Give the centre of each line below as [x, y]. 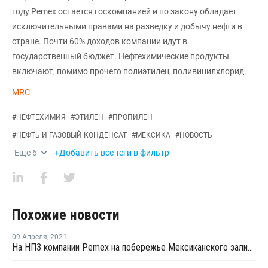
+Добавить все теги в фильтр [112, 153]
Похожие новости [66, 215]
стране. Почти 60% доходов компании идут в [100, 42]
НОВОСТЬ [196, 135]
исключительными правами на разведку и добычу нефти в [127, 27]
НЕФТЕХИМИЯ [41, 118]
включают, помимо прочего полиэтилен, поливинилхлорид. [129, 71]
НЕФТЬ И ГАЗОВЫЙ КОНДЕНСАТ [71, 135]
